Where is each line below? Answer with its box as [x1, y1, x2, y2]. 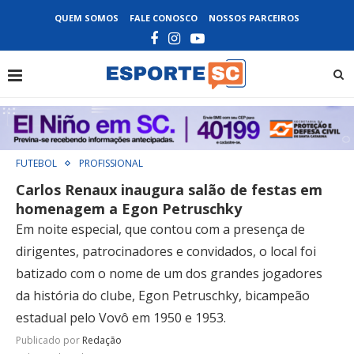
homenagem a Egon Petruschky [16, 198, 242, 218]
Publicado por [16, 333, 82, 347]
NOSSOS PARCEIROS [209, 12, 299, 24]
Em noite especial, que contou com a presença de [16, 220, 305, 238]
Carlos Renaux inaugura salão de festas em [16, 179, 322, 199]
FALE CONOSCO [130, 12, 198, 24]
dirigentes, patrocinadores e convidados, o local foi [16, 242, 316, 260]
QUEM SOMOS [55, 12, 119, 24]
